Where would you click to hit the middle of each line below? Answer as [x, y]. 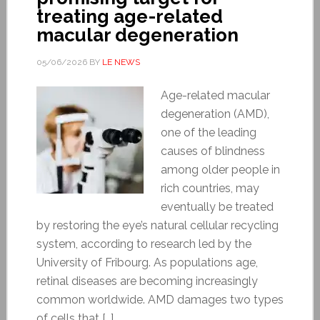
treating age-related [129, 16]
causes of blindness [212, 151]
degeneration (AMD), [215, 114]
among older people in [220, 169]
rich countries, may [210, 188]
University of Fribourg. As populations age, [147, 262]
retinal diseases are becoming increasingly [147, 281]
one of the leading [208, 132]
